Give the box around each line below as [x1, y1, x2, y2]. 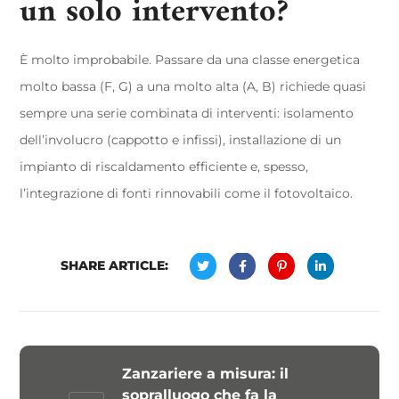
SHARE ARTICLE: [61, 257, 168, 274]
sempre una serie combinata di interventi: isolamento [20, 105, 354, 121]
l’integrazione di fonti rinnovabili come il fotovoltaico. [20, 185, 354, 201]
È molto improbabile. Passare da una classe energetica [20, 52, 361, 68]
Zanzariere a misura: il [122, 364, 289, 382]
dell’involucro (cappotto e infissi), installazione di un [20, 132, 342, 148]
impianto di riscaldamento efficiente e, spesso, [20, 159, 309, 175]
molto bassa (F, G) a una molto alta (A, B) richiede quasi [20, 78, 367, 94]
